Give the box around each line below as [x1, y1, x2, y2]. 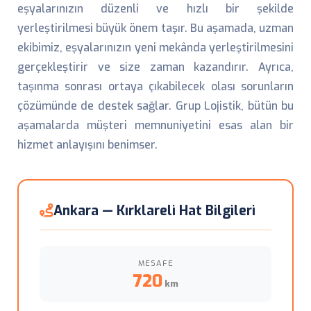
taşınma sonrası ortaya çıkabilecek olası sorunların [17, 79, 294, 94]
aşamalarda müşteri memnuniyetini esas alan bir [17, 118, 294, 133]
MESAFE [137, 258, 174, 269]
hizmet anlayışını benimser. [17, 137, 158, 152]
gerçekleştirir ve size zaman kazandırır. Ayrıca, [17, 60, 294, 74]
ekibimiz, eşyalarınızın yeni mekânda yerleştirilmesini [17, 40, 294, 55]
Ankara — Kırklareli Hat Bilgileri [53, 201, 255, 219]
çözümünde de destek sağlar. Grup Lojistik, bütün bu [17, 99, 294, 113]
